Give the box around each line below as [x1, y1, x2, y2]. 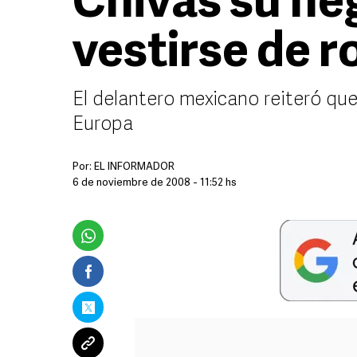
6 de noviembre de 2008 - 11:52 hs [73, 178, 237, 188]
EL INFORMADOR [94, 162, 175, 172]
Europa [73, 116, 133, 135]
